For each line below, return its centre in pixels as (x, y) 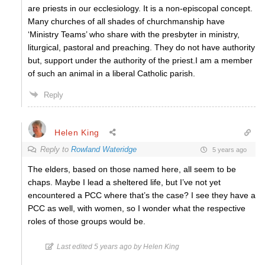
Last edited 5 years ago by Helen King (118, 247)
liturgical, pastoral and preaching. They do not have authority (141, 47)
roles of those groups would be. (87, 221)
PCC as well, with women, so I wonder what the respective (137, 208)
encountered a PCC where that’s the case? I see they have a (142, 195)
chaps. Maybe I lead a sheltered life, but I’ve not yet (124, 182)
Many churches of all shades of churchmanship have (126, 21)
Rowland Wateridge (104, 149)
